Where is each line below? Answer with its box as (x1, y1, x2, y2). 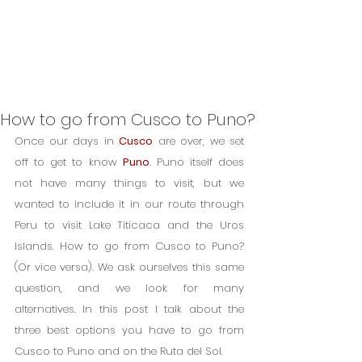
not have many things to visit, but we (15, 175, 244, 191)
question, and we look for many (15, 280, 244, 296)
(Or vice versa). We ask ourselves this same (15, 259, 244, 275)
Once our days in (15, 133, 119, 149)
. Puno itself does (149, 154, 244, 170)
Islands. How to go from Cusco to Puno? (15, 238, 244, 254)
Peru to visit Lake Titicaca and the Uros (15, 217, 244, 233)
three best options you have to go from (15, 322, 244, 338)
